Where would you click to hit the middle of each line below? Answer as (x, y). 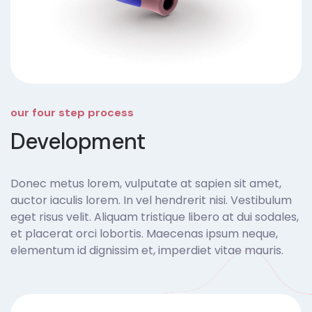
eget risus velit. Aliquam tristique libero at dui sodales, (155, 217)
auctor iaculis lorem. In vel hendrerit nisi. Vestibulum (151, 200)
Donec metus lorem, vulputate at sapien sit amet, (146, 184)
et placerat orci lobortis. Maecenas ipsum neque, (144, 234)
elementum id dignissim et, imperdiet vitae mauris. (147, 250)
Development (78, 141)
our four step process (72, 112)
